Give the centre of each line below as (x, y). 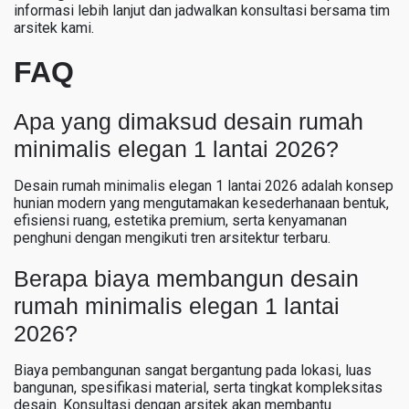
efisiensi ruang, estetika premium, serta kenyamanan (180, 220)
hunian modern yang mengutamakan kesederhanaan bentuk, (201, 203)
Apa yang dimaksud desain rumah (189, 121)
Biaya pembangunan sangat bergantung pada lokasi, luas (193, 370)
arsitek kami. (54, 27)
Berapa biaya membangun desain (186, 278)
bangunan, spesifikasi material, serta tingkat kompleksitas (198, 387)
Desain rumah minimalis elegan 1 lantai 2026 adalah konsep (204, 185)
